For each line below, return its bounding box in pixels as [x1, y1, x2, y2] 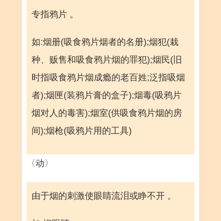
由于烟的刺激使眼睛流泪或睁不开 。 [32, 191, 176, 201]
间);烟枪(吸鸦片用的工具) [32, 126, 132, 136]
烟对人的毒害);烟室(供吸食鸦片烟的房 [32, 108, 182, 118]
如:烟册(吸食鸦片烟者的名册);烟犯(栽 [32, 37, 179, 47]
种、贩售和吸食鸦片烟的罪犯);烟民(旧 [32, 55, 182, 65]
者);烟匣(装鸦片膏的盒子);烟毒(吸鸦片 [32, 90, 182, 100]
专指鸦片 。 [32, 9, 78, 19]
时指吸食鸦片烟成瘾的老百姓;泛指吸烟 [32, 73, 185, 82]
